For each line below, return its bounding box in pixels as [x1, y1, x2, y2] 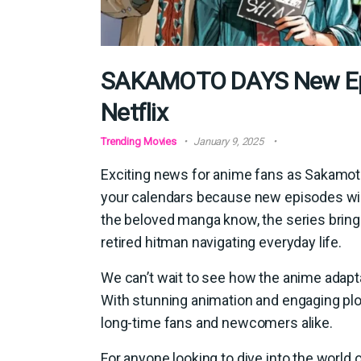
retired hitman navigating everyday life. [101, 233, 342, 251]
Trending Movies [101, 135, 177, 147]
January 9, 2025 [193, 135, 263, 147]
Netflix [101, 98, 168, 127]
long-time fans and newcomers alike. [101, 313, 333, 331]
